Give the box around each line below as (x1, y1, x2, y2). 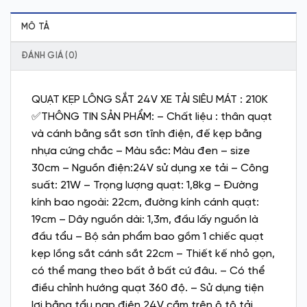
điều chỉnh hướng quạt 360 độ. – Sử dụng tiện (32, 282, 264, 294)
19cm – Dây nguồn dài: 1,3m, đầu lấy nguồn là (32, 213, 258, 225)
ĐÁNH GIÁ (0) (21, 51, 78, 60)
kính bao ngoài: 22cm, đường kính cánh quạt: (32, 196, 259, 208)
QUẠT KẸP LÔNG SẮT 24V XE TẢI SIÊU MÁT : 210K (32, 93, 268, 106)
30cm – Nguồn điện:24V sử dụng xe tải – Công (32, 162, 269, 174)
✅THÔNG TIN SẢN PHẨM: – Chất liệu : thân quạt (32, 110, 272, 123)
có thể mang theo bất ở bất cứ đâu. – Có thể (32, 265, 265, 277)
